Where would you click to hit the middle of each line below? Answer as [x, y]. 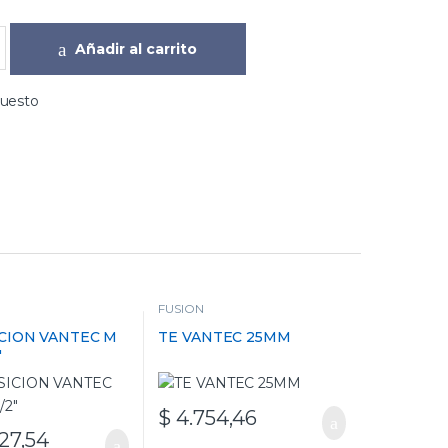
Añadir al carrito [136, 48]
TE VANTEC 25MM [224, 336]
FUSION [181, 309]
